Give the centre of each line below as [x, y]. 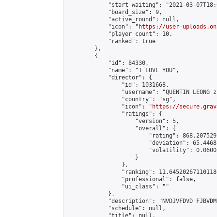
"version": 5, [123, 121]
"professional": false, [132, 179]
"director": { [110, 77]
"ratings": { [115, 114]
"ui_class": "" [118, 186]
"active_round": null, [123, 19]
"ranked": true [111, 41]
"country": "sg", [122, 99]
